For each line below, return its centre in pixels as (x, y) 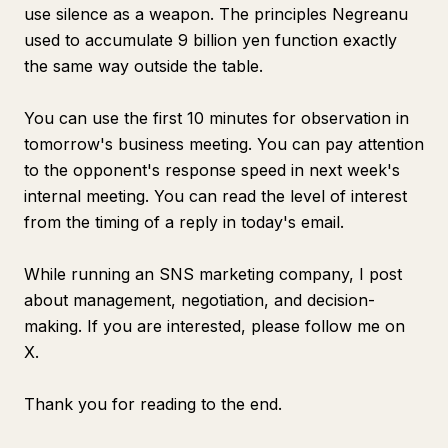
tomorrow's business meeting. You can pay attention (224, 144)
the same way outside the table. (143, 66)
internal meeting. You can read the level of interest (215, 196)
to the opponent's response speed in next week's (212, 170)
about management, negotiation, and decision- (199, 300)
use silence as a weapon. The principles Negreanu (216, 14)
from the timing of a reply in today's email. (184, 222)
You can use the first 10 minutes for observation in (216, 118)
